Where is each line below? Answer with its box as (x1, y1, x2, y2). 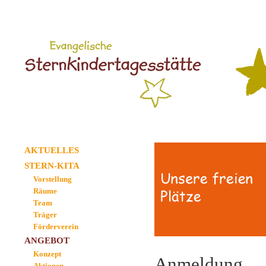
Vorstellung (33, 175, 72, 183)
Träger (33, 210, 57, 219)
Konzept (33, 249, 61, 258)
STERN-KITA (24, 161, 80, 170)
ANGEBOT (24, 236, 69, 245)
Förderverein (33, 222, 78, 231)
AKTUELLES (24, 145, 79, 155)
